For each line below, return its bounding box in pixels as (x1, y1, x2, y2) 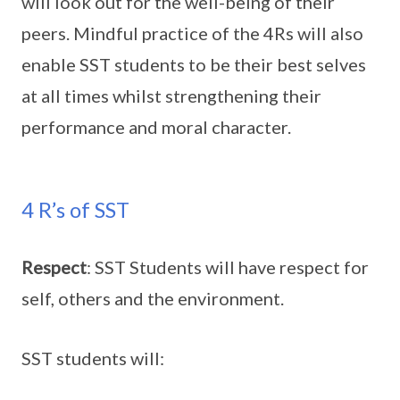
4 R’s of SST (21, 196, 129, 222)
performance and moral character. (21, 116, 291, 137)
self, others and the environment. (21, 287, 284, 309)
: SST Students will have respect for (87, 256, 369, 278)
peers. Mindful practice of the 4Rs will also (21, 22, 363, 44)
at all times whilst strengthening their (21, 85, 321, 106)
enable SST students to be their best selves (21, 54, 366, 75)
